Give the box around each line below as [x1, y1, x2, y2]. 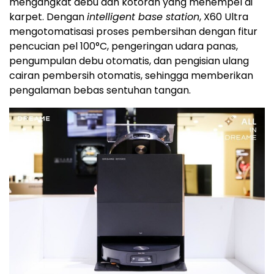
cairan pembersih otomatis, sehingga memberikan [9, 68, 253, 83]
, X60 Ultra [199, 10, 248, 24]
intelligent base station [87, 10, 199, 24]
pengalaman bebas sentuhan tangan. [9, 83, 191, 98]
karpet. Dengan [9, 10, 87, 24]
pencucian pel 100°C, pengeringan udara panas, [9, 39, 238, 54]
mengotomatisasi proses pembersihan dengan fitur [9, 24, 257, 39]
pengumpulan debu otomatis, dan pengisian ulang [9, 54, 249, 68]
